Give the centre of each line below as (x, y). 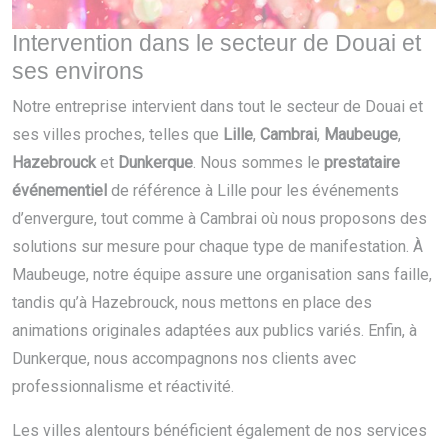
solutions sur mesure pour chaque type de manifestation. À (217, 247)
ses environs (78, 71)
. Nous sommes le (258, 163)
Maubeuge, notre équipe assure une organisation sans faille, (222, 275)
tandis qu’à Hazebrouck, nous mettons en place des (192, 303)
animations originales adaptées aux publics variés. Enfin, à (214, 331)
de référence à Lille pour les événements (253, 191)
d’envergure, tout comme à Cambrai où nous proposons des (219, 219)
